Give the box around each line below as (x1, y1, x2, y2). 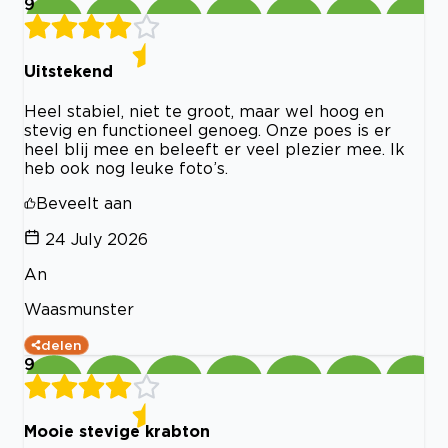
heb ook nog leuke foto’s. (24, 159, 228, 178)
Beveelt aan (36, 194, 132, 213)
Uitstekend (24, 61, 113, 80)
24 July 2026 (45, 230, 148, 249)
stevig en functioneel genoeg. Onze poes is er (24, 121, 391, 140)
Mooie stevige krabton (24, 422, 210, 441)
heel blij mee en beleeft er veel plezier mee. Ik (24, 140, 405, 159)
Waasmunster (24, 300, 134, 319)
